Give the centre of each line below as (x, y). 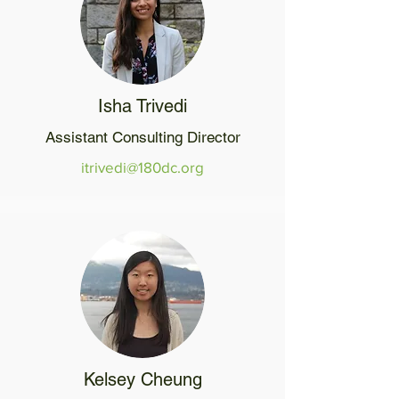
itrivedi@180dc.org (142, 167)
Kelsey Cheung (142, 379)
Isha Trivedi (142, 106)
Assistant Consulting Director (142, 137)
